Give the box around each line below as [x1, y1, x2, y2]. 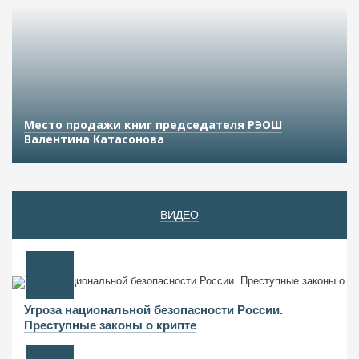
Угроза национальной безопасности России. [24, 303, 283, 317]
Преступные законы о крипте [24, 318, 196, 332]
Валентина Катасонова [24, 131, 164, 147]
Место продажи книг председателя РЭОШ [24, 117, 282, 133]
